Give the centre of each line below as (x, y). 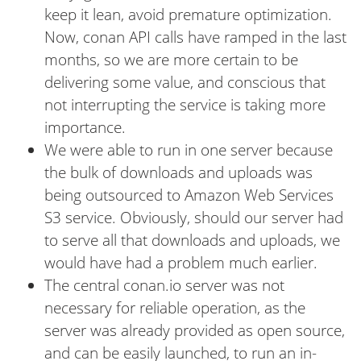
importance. (85, 127)
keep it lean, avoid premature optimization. (188, 14)
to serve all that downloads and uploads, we (192, 240)
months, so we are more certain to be (171, 59)
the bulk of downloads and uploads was (178, 172)
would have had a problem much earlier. (181, 262)
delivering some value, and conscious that (185, 82)
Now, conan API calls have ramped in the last (195, 37)
